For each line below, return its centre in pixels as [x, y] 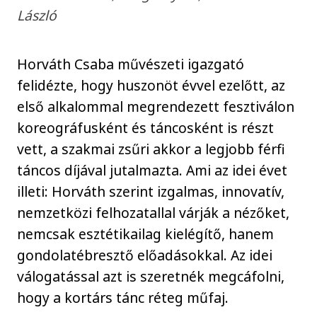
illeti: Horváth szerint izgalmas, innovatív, [151, 191]
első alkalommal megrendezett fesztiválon [156, 106]
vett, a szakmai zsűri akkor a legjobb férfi [151, 149]
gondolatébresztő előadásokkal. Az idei [145, 255]
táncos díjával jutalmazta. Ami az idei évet [152, 170]
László [37, 16]
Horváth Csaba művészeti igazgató [131, 64]
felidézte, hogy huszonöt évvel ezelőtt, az [151, 85]
